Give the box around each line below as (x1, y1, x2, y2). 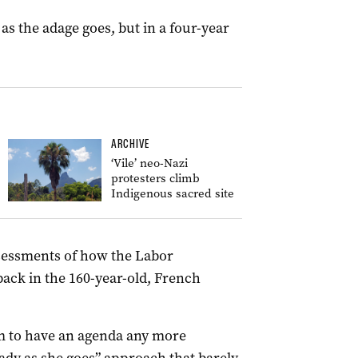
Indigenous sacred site (111, 185, 234, 201)
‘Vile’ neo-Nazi (111, 155, 188, 171)
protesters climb (111, 170, 200, 186)
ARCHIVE (111, 137, 149, 151)
